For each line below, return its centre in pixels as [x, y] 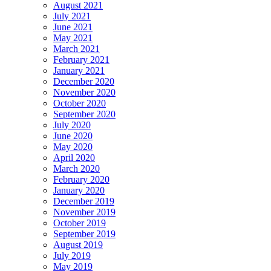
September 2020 [84, 114]
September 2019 [84, 233]
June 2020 [73, 135]
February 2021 [81, 59]
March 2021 [77, 48]
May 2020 [73, 146]
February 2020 [81, 179]
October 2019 [80, 223]
